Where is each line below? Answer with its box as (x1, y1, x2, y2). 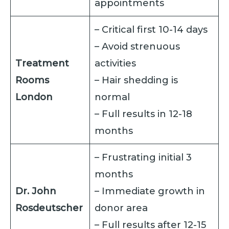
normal (95, 91, 130, 103)
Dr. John (15, 185, 57, 197)
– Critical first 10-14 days (95, 24, 208, 36)
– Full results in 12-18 (95, 108, 193, 120)
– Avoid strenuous (95, 40, 180, 53)
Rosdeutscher (15, 202, 83, 214)
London (15, 91, 53, 103)
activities (95, 57, 136, 70)
